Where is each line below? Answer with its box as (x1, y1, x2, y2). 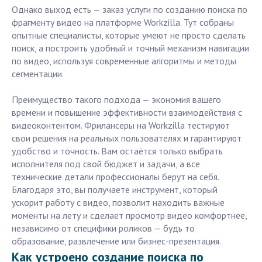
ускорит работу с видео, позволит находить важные (12, 196, 225, 209)
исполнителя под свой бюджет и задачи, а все (12, 158, 200, 170)
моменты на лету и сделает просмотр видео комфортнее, (12, 209, 247, 222)
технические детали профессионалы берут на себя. (12, 171, 219, 183)
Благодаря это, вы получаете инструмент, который (12, 184, 218, 196)
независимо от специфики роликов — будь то (12, 222, 195, 235)
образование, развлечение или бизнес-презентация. (12, 235, 221, 247)
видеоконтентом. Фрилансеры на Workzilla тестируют (12, 119, 230, 132)
